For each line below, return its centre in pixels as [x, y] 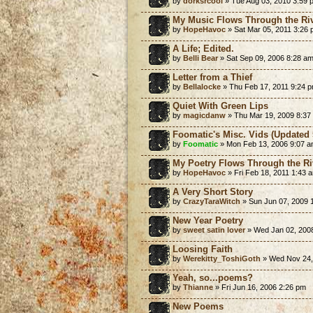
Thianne [198, 287]
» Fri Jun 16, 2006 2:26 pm [260, 287]
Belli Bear [201, 58]
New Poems [198, 306]
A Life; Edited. [203, 48]
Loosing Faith [203, 249]
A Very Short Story [213, 191]
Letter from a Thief [212, 77]
